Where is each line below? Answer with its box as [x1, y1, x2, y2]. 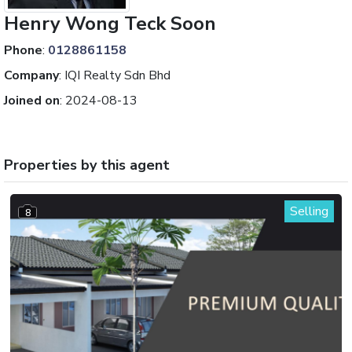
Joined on [4, 92, 60, 109]
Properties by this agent [4, 156, 170, 174]
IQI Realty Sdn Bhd [64, 67, 170, 84]
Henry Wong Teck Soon [4, 11, 216, 36]
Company [4, 67, 59, 84]
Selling [290, 203, 328, 220]
